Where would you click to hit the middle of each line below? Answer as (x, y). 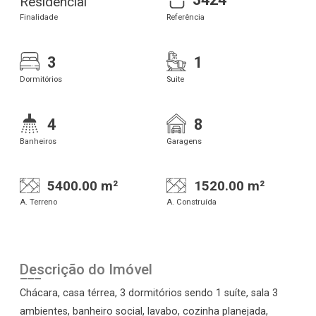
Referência (186, 17)
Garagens (184, 141)
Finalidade (39, 17)
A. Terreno (38, 202)
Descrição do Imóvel (86, 269)
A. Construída (192, 202)
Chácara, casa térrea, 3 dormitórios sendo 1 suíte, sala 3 (149, 293)
